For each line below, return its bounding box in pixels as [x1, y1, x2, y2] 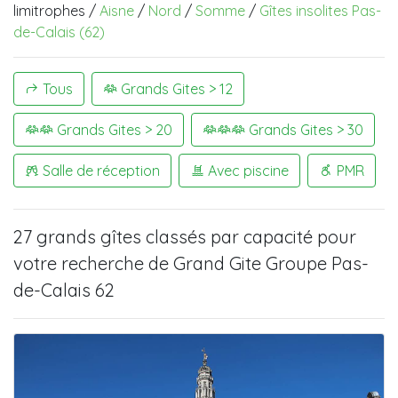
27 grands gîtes [13, 226, 141, 249]
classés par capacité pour [141, 226, 356, 249]
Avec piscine [204, 162, 289, 180]
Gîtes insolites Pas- [259, 2, 381, 20]
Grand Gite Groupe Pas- [173, 252, 369, 275]
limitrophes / [13, 2, 99, 20]
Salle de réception [39, 162, 160, 180]
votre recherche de [13, 252, 173, 275]
